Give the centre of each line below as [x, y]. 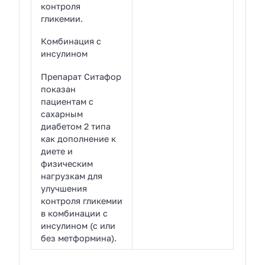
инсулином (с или [78, 225]
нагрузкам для [72, 176]
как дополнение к [79, 138]
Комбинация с [71, 41]
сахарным [62, 114]
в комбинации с [75, 213]
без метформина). [79, 238]
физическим [67, 163]
